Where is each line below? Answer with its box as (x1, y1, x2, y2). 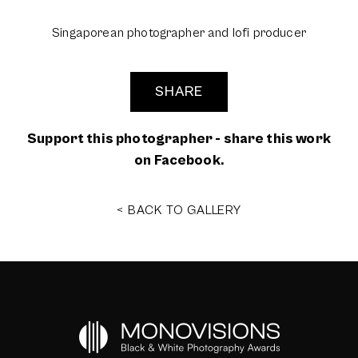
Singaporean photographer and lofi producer (52, 25, 306, 40)
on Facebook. (134, 151, 224, 169)
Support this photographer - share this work (27, 129, 331, 147)
